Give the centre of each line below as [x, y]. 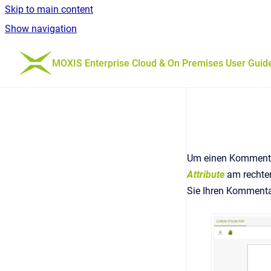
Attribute [206, 175]
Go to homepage [87, 55]
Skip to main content [49, 9]
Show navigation [41, 29]
